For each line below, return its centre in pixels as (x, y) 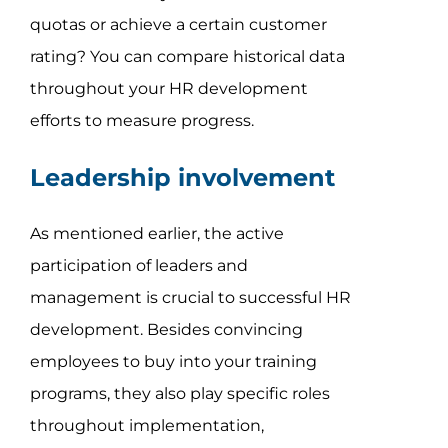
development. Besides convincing (166, 329)
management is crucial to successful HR (190, 297)
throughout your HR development (168, 88)
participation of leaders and (138, 265)
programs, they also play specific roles (179, 393)
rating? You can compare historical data (187, 56)
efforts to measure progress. (141, 120)
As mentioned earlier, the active (156, 233)
